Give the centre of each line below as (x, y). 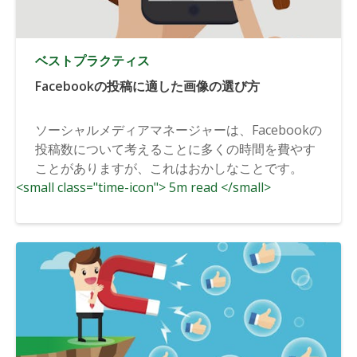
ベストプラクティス (92, 60)
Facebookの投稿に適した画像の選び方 (147, 86)
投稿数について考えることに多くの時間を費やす (175, 149)
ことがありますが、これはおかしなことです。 (169, 168)
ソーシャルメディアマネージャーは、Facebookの (178, 129)
